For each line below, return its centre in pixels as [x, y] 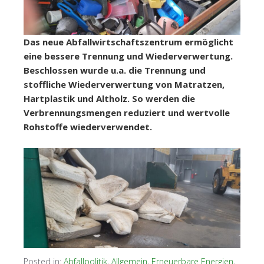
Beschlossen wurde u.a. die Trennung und [115, 70]
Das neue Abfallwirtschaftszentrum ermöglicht [128, 42]
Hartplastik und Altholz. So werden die [109, 98]
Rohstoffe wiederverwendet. [88, 126]
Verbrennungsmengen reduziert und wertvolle [127, 112]
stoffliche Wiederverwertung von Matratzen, [124, 84]
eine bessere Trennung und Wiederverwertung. [128, 56]
